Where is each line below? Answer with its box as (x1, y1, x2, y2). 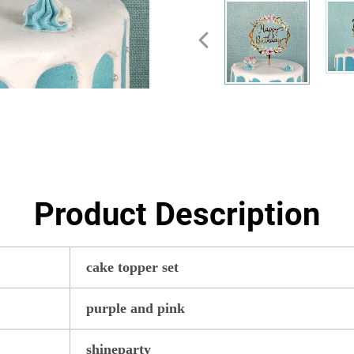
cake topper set (86, 258, 183, 275)
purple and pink (86, 299, 189, 316)
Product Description (34, 195, 320, 233)
